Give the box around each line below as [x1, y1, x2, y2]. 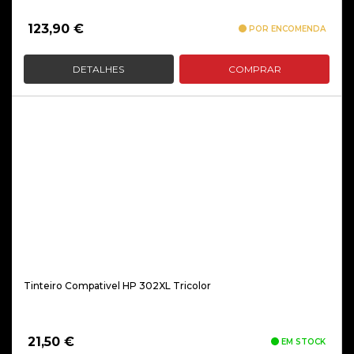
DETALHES [73, 63, 125, 75]
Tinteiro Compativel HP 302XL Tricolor [24, 280, 211, 292]
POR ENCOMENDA [247, 24, 326, 34]
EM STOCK [279, 337, 326, 347]
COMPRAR [228, 63, 281, 75]
